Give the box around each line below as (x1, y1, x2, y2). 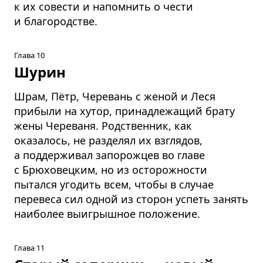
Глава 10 (14, 49, 45, 60)
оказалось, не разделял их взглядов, (14, 133, 203, 147)
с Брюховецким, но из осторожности (14, 162, 207, 177)
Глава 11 (14, 242, 45, 253)
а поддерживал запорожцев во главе (14, 147, 205, 162)
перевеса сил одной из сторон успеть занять (14, 191, 248, 206)
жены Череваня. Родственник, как (14, 118, 192, 133)
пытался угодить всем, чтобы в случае (14, 177, 214, 191)
